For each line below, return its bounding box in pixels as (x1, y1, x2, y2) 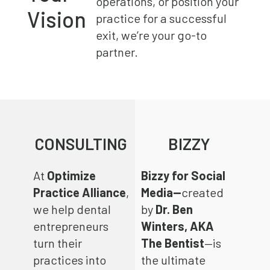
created (181, 184, 224, 199)
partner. (96, 44, 139, 59)
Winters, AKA (141, 218, 214, 233)
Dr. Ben (155, 201, 193, 216)
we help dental (33, 201, 111, 216)
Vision (27, 5, 86, 32)
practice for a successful (96, 10, 227, 25)
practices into (33, 252, 106, 267)
